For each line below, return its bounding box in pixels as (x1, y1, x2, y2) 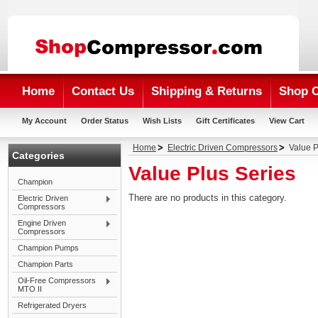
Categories (12, 150, 65, 161)
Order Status (81, 116, 128, 125)
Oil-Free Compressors (18, 276, 96, 285)
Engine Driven (18, 219, 66, 227)
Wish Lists (143, 116, 182, 125)
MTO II (18, 285, 42, 293)
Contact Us (72, 84, 134, 98)
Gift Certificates (196, 116, 255, 125)
